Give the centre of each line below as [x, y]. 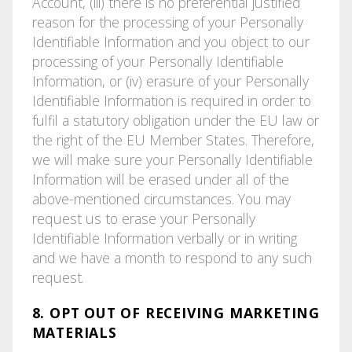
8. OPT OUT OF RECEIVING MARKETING [176, 312]
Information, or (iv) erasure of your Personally [170, 81]
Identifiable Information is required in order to [171, 100]
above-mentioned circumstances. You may [161, 198]
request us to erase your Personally [143, 218]
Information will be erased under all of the [160, 179]
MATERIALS [74, 332]
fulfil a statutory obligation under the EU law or [175, 120]
